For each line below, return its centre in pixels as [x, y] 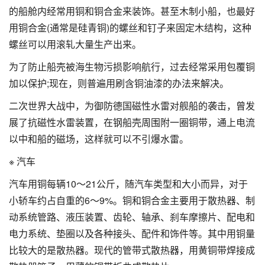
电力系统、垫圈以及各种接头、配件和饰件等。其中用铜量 [132, 233]
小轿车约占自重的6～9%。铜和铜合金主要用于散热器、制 [132, 200]
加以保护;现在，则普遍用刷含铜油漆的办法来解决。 [119, 83]
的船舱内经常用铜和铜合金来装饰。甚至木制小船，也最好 [132, 11]
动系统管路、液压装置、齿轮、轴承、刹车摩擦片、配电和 [132, 216]
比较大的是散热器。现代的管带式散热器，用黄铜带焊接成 [132, 250]
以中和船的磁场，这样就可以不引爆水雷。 [99, 138]
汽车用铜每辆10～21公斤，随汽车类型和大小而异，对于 [128, 183]
